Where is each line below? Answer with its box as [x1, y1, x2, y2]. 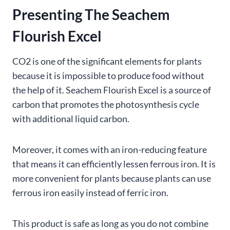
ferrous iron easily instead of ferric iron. [12, 187, 168, 199]
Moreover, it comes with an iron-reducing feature [12, 144, 207, 156]
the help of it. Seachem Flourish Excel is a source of [12, 84, 211, 96]
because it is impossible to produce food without [12, 70, 204, 82]
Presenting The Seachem [12, 6, 170, 24]
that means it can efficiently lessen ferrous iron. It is [12, 158, 216, 170]
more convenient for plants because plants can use [12, 172, 211, 184]
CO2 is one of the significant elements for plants [12, 55, 202, 67]
